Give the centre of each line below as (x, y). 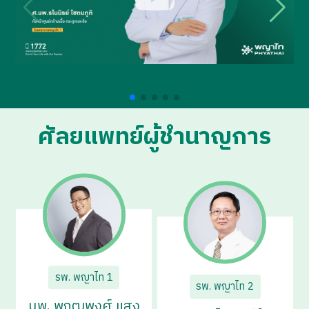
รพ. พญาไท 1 (84, 277)
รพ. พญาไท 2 (225, 287)
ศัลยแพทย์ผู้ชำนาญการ (154, 137)
